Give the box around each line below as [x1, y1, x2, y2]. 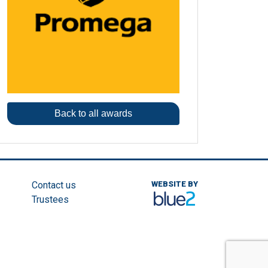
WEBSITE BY [151, 179, 198, 189]
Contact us [31, 179, 76, 191]
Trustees [31, 194, 69, 206]
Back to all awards [54, 108, 132, 119]
